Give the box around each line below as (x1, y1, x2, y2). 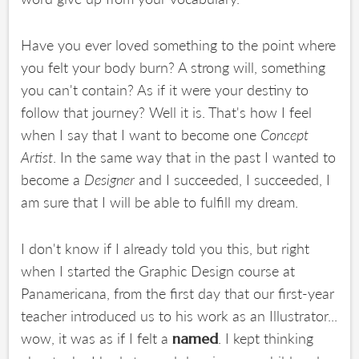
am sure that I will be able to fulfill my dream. (21, 192, 299, 212)
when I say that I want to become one (21, 124, 261, 145)
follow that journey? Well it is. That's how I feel (21, 102, 313, 123)
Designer (84, 169, 135, 190)
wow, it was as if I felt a (21, 328, 173, 349)
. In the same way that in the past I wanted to (53, 147, 337, 167)
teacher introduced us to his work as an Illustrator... (21, 305, 338, 326)
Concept (260, 124, 309, 145)
